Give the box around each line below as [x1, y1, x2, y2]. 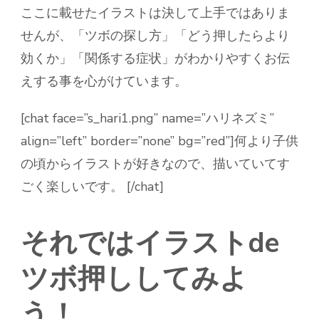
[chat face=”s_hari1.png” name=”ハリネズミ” [21, 109, 274, 127]
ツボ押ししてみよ [21, 259, 248, 298]
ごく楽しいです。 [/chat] [21, 177, 164, 195]
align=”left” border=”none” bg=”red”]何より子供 [21, 132, 298, 150]
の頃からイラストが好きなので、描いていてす [21, 155, 290, 172]
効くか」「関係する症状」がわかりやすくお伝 [21, 49, 290, 67]
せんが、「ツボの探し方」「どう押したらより [21, 26, 290, 44]
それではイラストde [21, 224, 279, 262]
